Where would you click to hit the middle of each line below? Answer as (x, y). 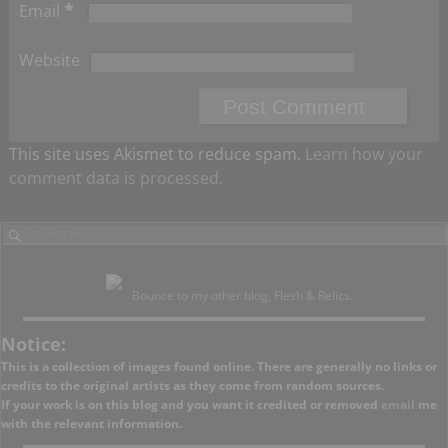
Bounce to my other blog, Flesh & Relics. (242, 295)
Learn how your (363, 154)
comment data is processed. (115, 178)
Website (49, 60)
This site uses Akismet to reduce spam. (156, 154)
